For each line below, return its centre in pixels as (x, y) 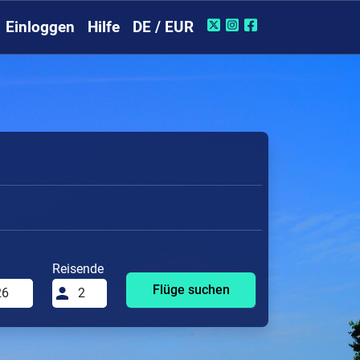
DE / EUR (163, 27)
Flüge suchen (191, 289)
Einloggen (40, 27)
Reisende (78, 268)
